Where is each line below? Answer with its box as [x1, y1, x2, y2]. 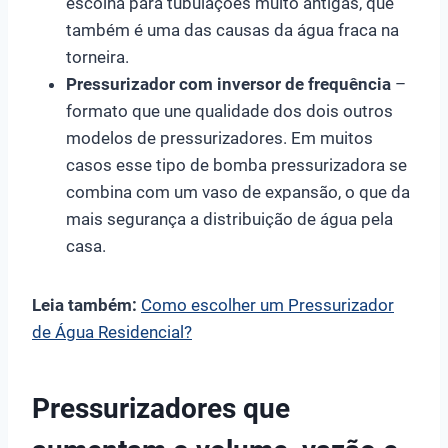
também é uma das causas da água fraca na [66, 19, 399, 40]
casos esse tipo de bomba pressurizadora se [66, 154, 407, 175]
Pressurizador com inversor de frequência [66, 73, 391, 94]
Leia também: [32, 294, 137, 315]
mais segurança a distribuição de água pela [66, 208, 393, 229]
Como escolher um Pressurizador [141, 294, 394, 315]
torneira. [66, 46, 129, 67]
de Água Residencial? [32, 321, 192, 342]
